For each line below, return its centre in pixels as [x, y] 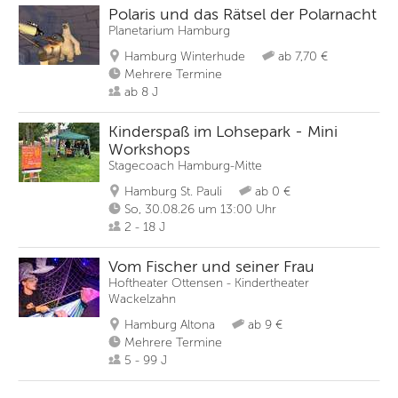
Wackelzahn [142, 299]
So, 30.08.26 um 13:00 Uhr [200, 209]
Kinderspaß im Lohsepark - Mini [223, 131]
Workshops [149, 149]
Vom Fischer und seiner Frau [211, 267]
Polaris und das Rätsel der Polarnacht [243, 14]
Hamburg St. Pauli [173, 191]
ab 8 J [141, 92]
